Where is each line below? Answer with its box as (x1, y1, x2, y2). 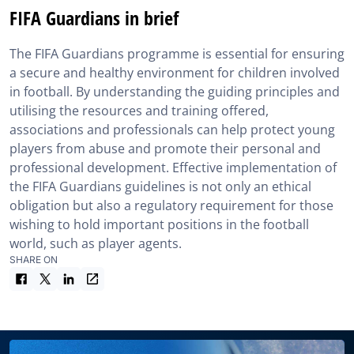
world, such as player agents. (9, 235, 182, 252)
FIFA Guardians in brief (9, 5, 179, 31)
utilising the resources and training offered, (9, 102, 269, 119)
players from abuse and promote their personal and (9, 140, 321, 157)
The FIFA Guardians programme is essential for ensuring (9, 45, 345, 62)
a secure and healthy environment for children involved (9, 64, 340, 81)
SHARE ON (9, 254, 58, 265)
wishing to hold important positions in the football (9, 216, 309, 233)
